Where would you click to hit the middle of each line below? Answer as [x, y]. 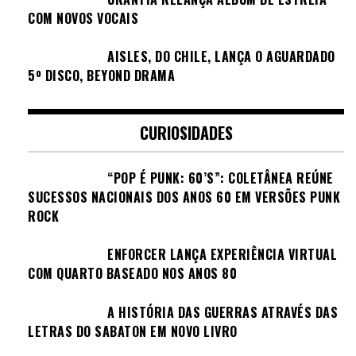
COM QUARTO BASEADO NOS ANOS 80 [132, 274]
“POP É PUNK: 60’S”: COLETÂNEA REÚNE [221, 178]
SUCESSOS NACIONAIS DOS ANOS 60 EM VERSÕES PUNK [184, 197]
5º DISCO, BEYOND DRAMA [101, 76]
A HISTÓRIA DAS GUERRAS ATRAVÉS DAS [222, 312]
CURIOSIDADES [186, 132]
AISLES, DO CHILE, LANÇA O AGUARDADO [221, 57]
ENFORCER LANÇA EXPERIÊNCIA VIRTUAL [222, 255]
